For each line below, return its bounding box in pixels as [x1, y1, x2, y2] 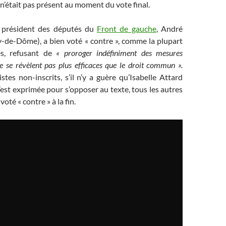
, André [156, 24, 183, 33]
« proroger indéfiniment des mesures [56, 48, 183, 58]
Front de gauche [97, 24, 156, 33]
